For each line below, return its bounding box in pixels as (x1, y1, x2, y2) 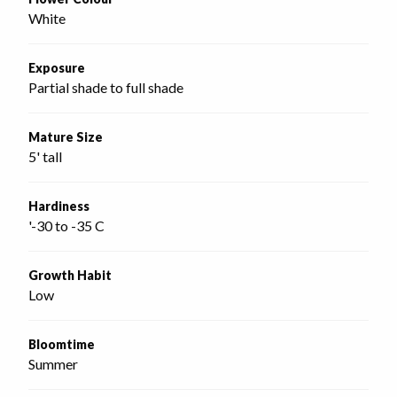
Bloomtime (28, 337, 95, 352)
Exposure (28, 60, 85, 75)
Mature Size (28, 129, 103, 144)
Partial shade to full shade (28, 79, 183, 96)
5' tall (28, 148, 62, 165)
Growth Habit (28, 268, 112, 283)
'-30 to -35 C (28, 217, 105, 234)
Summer (28, 355, 78, 372)
